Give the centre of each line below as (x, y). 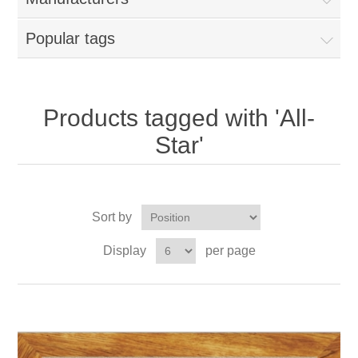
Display (124, 251)
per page (230, 251)
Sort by (111, 217)
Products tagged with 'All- (179, 118)
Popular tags (71, 38)
